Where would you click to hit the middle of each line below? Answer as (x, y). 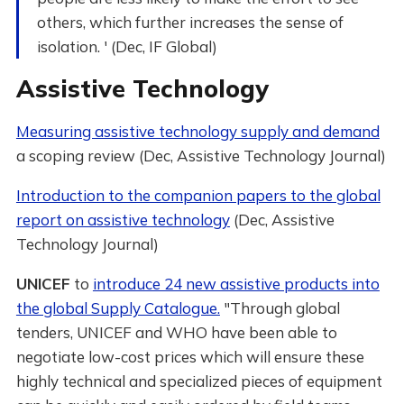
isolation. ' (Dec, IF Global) (127, 46)
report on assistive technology (123, 220)
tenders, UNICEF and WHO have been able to (176, 332)
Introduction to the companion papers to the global (198, 195)
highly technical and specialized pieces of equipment (199, 381)
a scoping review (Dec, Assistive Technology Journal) (201, 156)
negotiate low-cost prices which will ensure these (190, 357)
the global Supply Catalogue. (118, 308)
